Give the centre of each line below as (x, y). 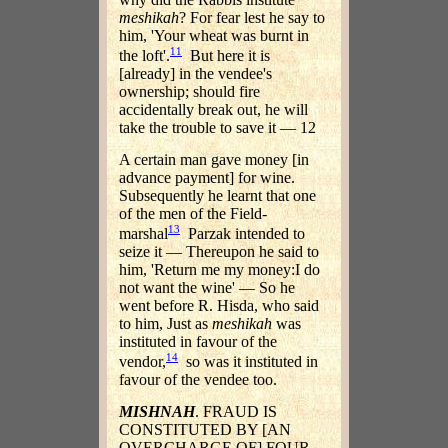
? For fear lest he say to (252, 18)
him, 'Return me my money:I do (219, 270)
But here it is (226, 56)
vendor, (142, 362)
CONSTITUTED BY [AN (205, 429)
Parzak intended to (242, 234)
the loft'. (144, 56)
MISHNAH (157, 411)
